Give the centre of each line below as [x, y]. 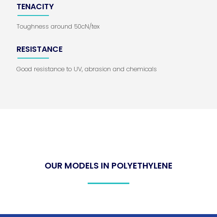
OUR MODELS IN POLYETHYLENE [108, 165]
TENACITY [35, 7]
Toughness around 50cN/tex [58, 27]
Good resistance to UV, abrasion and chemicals [86, 69]
